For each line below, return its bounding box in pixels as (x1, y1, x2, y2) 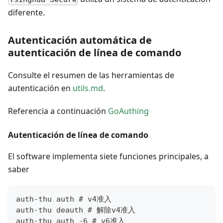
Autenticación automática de (8, 33, 152, 47)
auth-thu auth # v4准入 (16, 195, 111, 204)
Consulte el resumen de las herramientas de (8, 70, 174, 81)
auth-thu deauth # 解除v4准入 (16, 206, 135, 215)
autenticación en (8, 83, 73, 94)
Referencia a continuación (8, 106, 108, 117)
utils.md (73, 83, 103, 94)
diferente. (8, 7, 45, 18)
